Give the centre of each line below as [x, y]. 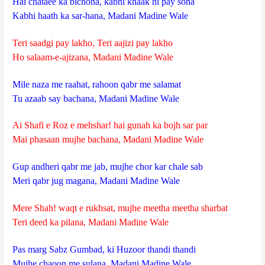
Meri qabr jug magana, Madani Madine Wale [96, 181]
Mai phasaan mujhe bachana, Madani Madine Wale [108, 140]
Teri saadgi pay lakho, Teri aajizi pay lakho [93, 43]
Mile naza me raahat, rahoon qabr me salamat [97, 84]
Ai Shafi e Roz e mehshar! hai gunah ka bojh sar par [110, 125]
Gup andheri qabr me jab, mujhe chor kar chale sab [108, 167]
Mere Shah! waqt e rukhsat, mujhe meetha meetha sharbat [120, 208]
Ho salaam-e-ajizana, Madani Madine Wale [93, 57]
